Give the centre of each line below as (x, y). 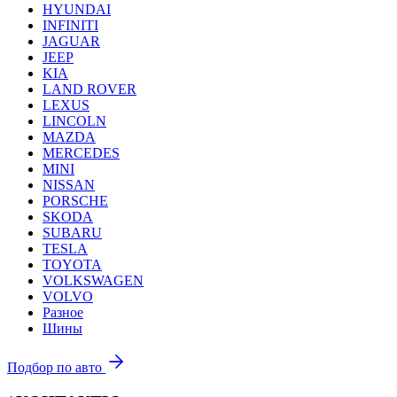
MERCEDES (81, 153)
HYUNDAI (77, 9)
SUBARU (72, 233)
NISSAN (69, 185)
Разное (63, 312)
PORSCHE (75, 201)
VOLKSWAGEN (93, 280)
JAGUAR (71, 41)
